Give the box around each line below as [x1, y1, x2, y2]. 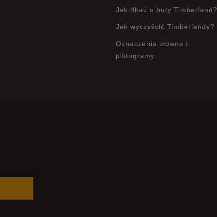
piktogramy [116, 52, 155, 60]
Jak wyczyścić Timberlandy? [116, 23, 215, 31]
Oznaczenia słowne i [116, 40, 188, 47]
